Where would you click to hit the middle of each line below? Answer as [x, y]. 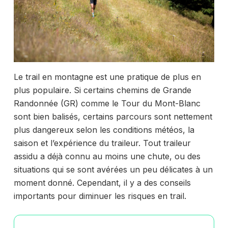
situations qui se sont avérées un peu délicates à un [113, 170]
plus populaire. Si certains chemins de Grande [102, 90]
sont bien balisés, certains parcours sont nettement [113, 117]
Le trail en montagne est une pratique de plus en [107, 77]
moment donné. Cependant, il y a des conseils [102, 183]
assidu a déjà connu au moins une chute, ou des [107, 156]
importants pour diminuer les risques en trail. [100, 196]
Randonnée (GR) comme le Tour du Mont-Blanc [107, 104]
